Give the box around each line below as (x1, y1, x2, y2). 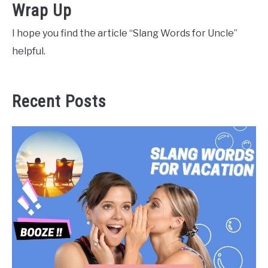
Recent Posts (12, 92, 106, 112)
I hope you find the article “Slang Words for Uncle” (12, 28, 237, 39)
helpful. (12, 45, 45, 57)
